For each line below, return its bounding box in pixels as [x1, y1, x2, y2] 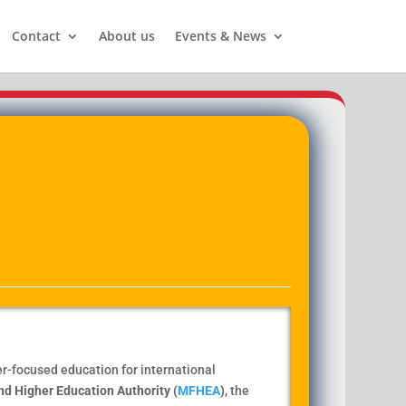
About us [98, 27, 155, 44]
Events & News [174, 27, 266, 44]
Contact [11, 27, 61, 44]
